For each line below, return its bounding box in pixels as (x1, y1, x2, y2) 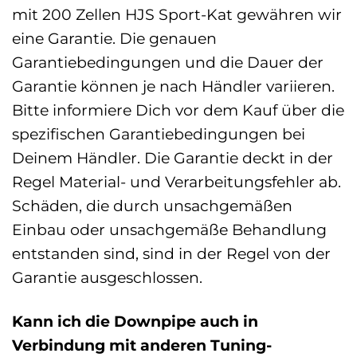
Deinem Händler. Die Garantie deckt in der (12, 147, 333, 167)
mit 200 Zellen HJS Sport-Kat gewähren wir (12, 4, 342, 24)
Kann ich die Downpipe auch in (12, 311, 258, 331)
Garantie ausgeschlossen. (12, 267, 202, 287)
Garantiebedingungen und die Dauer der (12, 52, 324, 72)
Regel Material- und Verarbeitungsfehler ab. (12, 171, 341, 191)
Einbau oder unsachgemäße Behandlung (12, 219, 327, 239)
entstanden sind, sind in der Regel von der (12, 243, 331, 263)
